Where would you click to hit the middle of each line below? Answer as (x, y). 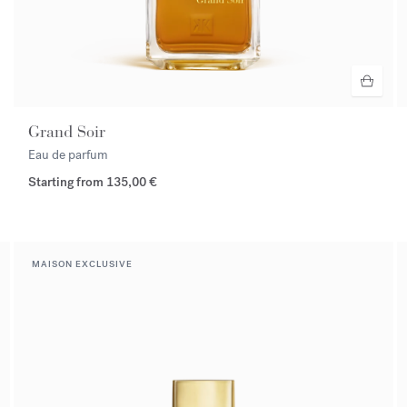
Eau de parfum (69, 155)
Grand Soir (67, 132)
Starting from (68, 183)
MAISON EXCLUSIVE (83, 264)
